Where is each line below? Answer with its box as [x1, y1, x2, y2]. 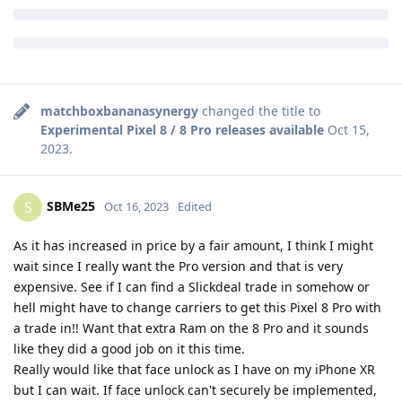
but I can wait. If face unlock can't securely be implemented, [13, 381, 377, 399]
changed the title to [198, 102, 320, 120]
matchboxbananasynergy [40, 102, 198, 120]
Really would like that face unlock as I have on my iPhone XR [13, 361, 375, 379]
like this [153, 43, 197, 60]
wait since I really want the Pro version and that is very [13, 258, 343, 275]
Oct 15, [328, 121, 370, 139]
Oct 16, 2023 [104, 197, 169, 214]
